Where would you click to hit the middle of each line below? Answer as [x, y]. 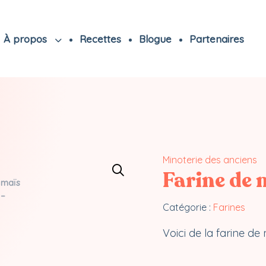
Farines [229, 207]
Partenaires [216, 39]
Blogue [155, 39]
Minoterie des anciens [210, 160]
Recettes [100, 39]
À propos [26, 39]
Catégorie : [188, 207]
